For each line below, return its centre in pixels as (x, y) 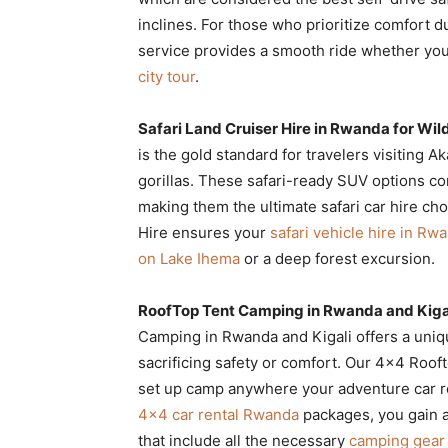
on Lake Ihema (189, 258)
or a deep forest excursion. (337, 258)
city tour (166, 76)
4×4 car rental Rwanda (218, 414)
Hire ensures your (204, 232)
